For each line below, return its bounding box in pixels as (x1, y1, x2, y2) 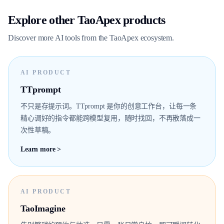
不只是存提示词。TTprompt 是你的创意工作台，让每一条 (20, 102, 197, 110)
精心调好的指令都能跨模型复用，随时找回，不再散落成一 (20, 114, 200, 122)
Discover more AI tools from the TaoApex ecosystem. (8, 33, 174, 42)
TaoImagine (20, 203, 65, 213)
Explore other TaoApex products (8, 13, 165, 26)
